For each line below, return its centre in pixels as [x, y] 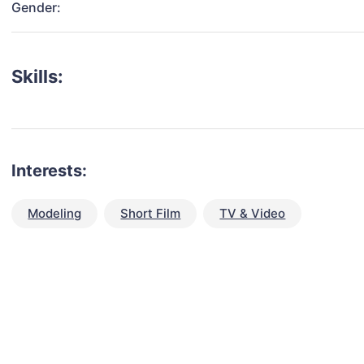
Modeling [55, 214]
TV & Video [253, 214]
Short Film [151, 214]
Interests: [50, 171]
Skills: [38, 77]
